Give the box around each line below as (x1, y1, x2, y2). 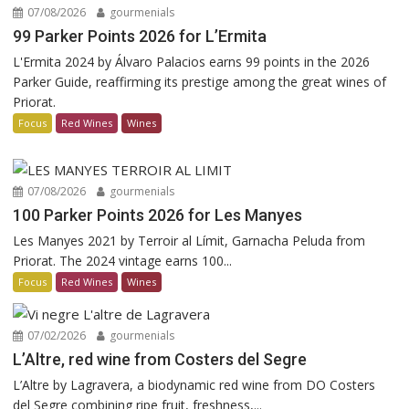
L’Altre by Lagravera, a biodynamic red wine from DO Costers (13, 375, 376, 393)
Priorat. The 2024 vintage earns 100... (13, 251, 233, 269)
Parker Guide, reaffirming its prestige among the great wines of (13, 72, 387, 90)
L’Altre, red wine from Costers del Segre (13, 349, 308, 369)
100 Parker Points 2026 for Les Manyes (13, 204, 303, 225)
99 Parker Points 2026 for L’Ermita (13, 26, 267, 46)
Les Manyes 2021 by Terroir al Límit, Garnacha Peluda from (13, 231, 366, 249)
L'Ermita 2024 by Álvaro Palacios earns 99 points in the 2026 (13, 52, 371, 70)
